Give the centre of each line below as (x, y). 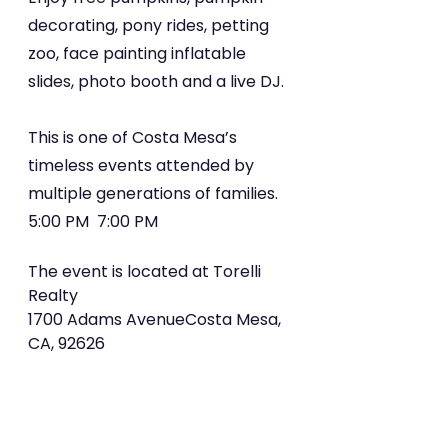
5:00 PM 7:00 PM (93, 221)
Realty (53, 295)
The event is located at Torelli (146, 271)
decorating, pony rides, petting (150, 25)
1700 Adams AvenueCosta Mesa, (156, 319)
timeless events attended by (143, 165)
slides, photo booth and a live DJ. (156, 81)
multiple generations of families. (155, 193)
